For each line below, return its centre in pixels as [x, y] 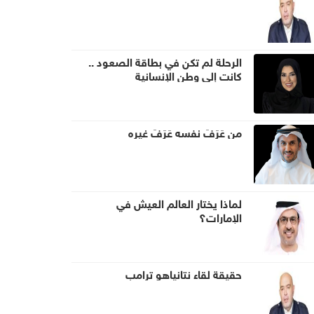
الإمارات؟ [220, 217]
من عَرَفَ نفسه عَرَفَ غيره [185, 132]
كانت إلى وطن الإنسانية [189, 75]
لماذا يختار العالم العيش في [179, 203]
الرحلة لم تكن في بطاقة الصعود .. [165, 61]
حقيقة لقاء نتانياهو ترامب [184, 273]
